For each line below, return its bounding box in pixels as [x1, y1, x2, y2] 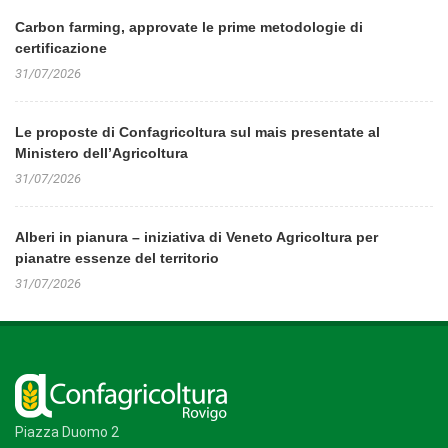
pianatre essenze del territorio [15, 250, 219, 266]
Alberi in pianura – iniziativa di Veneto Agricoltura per [15, 229, 378, 245]
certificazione [15, 40, 107, 56]
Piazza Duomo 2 [15, 424, 119, 440]
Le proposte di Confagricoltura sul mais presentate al [15, 124, 380, 140]
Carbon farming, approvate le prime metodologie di [15, 19, 363, 35]
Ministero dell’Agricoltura [15, 145, 188, 161]
